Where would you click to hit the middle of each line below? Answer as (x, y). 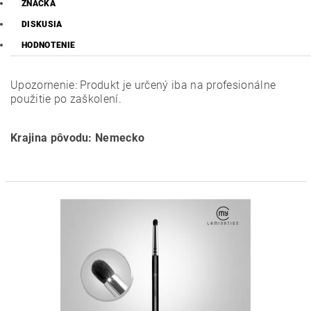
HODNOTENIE (49, 45)
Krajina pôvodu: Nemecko (78, 138)
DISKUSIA (42, 24)
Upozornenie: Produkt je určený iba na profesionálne (143, 85)
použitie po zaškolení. (66, 99)
